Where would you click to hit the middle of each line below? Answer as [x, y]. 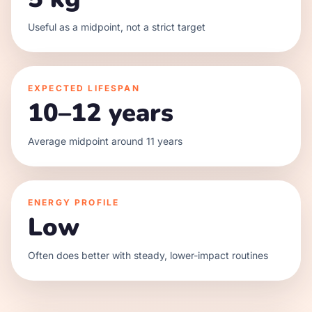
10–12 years [101, 113]
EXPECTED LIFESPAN [84, 88]
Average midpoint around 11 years [105, 141]
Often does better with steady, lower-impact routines [148, 255]
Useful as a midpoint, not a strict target [117, 27]
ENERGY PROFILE [74, 202]
